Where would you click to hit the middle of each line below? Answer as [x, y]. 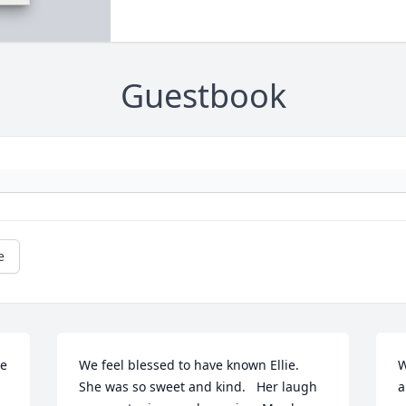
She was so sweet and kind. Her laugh [198, 387]
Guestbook [203, 96]
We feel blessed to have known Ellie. [189, 365]
